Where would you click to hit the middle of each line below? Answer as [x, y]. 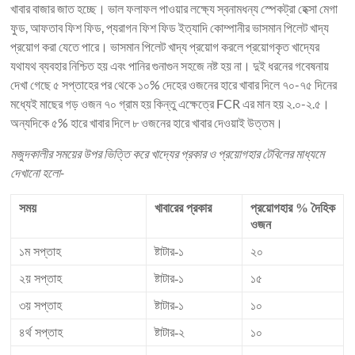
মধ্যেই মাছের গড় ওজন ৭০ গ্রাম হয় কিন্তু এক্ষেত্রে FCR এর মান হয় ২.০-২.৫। [170, 104]
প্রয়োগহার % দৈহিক [293, 208]
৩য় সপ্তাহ [41, 306]
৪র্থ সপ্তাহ [41, 333]
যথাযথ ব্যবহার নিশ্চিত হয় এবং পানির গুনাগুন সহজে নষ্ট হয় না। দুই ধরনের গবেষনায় [170, 66]
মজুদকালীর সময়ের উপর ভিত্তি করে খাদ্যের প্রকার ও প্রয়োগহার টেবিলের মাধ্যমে [168, 154]
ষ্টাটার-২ [170, 333]
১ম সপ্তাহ [40, 252]
